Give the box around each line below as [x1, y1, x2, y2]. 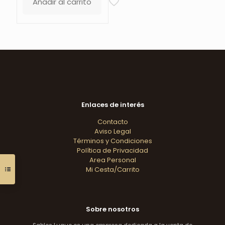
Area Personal [89, 155, 136, 165]
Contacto [97, 117, 128, 127]
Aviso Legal [94, 126, 131, 136]
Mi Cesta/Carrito [85, 164, 140, 174]
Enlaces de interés [81, 99, 144, 109]
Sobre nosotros [86, 204, 139, 214]
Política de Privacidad [77, 145, 148, 155]
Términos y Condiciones [73, 136, 152, 146]
